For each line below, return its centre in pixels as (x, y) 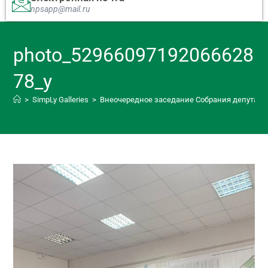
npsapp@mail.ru (60, 9)
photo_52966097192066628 (134, 55)
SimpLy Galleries (61, 99)
